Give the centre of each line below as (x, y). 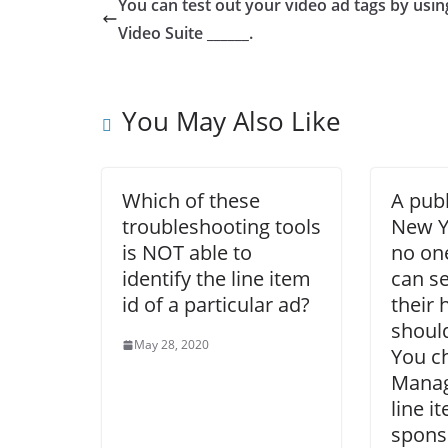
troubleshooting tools (221, 227)
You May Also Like (231, 121)
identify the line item (216, 279)
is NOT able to (187, 253)
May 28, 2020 (171, 345)
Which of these (191, 201)
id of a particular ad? (216, 305)
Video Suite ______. (185, 33)
